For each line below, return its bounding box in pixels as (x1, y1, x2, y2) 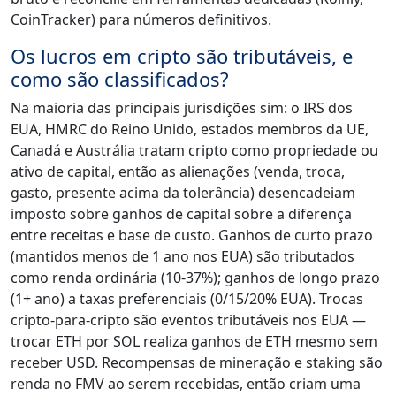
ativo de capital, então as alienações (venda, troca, (11, 162, 345, 182)
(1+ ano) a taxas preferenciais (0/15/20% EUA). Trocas (11, 289, 363, 309)
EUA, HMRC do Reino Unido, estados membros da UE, (11, 119, 369, 140)
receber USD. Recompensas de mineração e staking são (11, 353, 383, 373)
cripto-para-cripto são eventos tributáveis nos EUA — (11, 310, 366, 331)
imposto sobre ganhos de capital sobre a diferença (11, 204, 352, 225)
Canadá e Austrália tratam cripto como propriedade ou (11, 141, 378, 161)
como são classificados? (11, 65, 229, 93)
